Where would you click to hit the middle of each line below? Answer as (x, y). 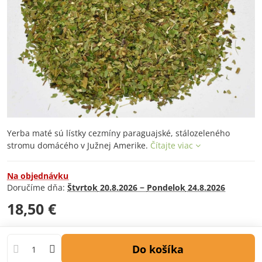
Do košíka (162, 249)
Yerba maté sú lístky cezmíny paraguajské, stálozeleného (118, 133)
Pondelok (166, 187)
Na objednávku (38, 176)
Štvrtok (82, 187)
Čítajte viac (172, 145)
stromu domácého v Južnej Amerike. (79, 145)
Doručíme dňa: (37, 187)
